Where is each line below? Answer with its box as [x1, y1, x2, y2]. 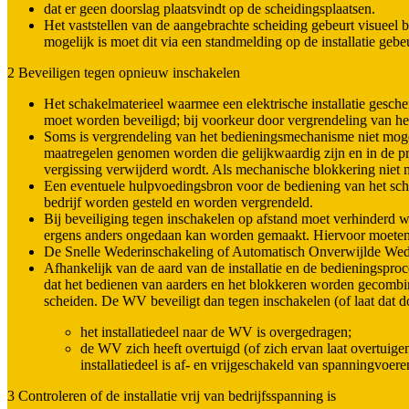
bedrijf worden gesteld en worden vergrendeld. [44, 194, 313, 211]
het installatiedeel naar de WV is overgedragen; [80, 324, 351, 341]
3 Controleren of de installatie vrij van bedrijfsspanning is [7, 388, 336, 404]
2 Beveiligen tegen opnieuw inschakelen [7, 65, 240, 81]
